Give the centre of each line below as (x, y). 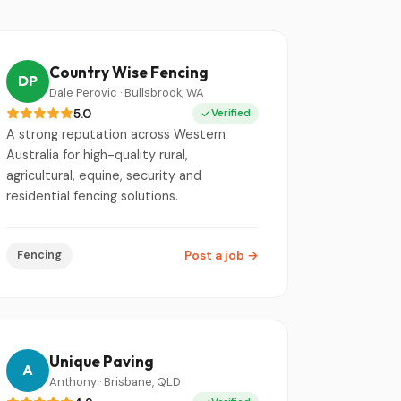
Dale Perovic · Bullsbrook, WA (127, 93)
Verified (231, 113)
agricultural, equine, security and (104, 175)
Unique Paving (102, 362)
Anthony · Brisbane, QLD (115, 382)
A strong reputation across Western (116, 134)
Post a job (216, 255)
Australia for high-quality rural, (97, 154)
